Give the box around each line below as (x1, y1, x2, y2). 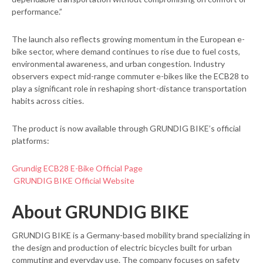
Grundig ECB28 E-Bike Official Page (12, 163, 143, 174)
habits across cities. (12, 96, 84, 106)
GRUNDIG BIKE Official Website (12, 176, 134, 186)
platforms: (12, 136, 49, 146)
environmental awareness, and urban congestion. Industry (12, 59, 225, 69)
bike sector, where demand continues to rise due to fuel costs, (12, 46, 240, 57)
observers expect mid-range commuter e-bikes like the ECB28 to (12, 71, 249, 82)
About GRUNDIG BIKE (12, 201, 189, 222)
